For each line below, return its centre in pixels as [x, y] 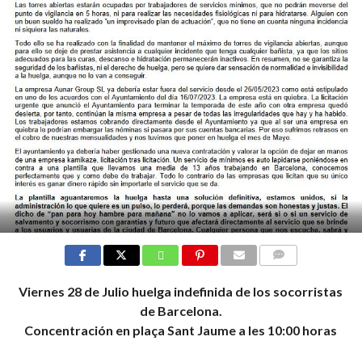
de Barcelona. [181, 311]
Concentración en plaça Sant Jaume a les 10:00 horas [181, 330]
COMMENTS [292, 274]
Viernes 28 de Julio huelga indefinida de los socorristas [181, 291]
